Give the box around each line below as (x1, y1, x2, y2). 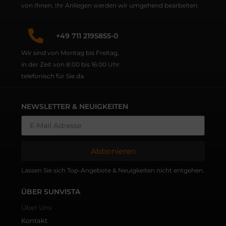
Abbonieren (90, 146, 136, 156)
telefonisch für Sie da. (21, 72, 85, 80)
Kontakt (21, 216, 47, 225)
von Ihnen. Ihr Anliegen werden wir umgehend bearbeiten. (21, 2, 199, 10)
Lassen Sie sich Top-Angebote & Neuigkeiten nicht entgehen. (21, 166, 204, 175)
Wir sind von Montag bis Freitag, (21, 49, 119, 57)
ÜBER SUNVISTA (21, 187, 80, 197)
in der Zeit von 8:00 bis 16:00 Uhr (21, 61, 120, 69)
